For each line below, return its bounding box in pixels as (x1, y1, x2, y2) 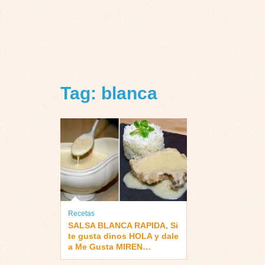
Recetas (68, 209, 95, 218)
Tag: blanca (60, 83, 157, 104)
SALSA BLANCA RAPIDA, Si (68, 220, 178, 230)
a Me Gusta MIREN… (68, 241, 151, 251)
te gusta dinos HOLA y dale (68, 231, 179, 241)
